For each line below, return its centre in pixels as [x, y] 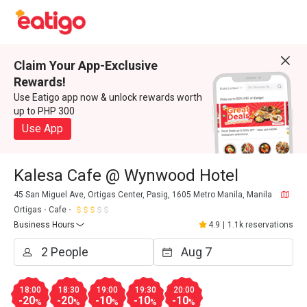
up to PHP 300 [44, 111]
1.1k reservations [260, 225]
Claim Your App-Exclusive [86, 65]
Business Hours [44, 225]
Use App [42, 128]
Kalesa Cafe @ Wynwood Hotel [126, 175]
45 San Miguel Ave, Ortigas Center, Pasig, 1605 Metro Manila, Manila [143, 195]
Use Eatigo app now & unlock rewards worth [108, 97]
